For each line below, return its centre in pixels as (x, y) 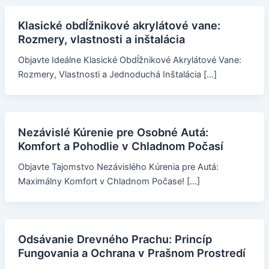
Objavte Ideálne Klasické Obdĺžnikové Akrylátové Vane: (129, 60)
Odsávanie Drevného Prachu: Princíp (115, 239)
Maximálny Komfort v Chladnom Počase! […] (109, 182)
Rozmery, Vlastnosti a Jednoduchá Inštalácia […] (117, 75)
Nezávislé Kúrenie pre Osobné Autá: (113, 132)
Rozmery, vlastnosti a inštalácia (101, 39)
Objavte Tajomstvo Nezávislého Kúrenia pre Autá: (118, 167)
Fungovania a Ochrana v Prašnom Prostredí (131, 253)
